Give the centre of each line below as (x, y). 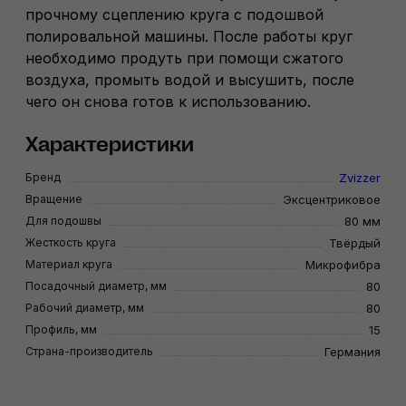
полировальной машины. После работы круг (189, 37)
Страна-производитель (89, 352)
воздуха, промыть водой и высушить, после (190, 80)
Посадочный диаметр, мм (96, 286)
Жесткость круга (71, 243)
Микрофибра (343, 265)
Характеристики (110, 145)
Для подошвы (63, 221)
